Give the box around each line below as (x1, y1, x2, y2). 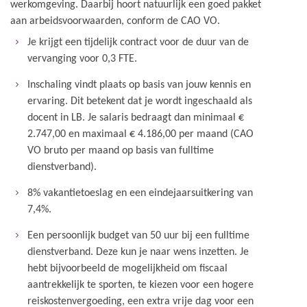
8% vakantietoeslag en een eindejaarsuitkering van (27, 188, 253, 199)
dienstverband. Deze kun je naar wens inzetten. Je (27, 247, 249, 258)
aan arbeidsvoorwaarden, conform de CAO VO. (10, 16, 220, 27)
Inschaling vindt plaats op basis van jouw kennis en (27, 79, 251, 90)
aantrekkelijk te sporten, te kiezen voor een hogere (27, 280, 254, 291)
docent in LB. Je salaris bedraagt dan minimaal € (27, 112, 244, 123)
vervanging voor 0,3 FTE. (27, 53, 137, 64)
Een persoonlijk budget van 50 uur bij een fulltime (27, 230, 249, 241)
